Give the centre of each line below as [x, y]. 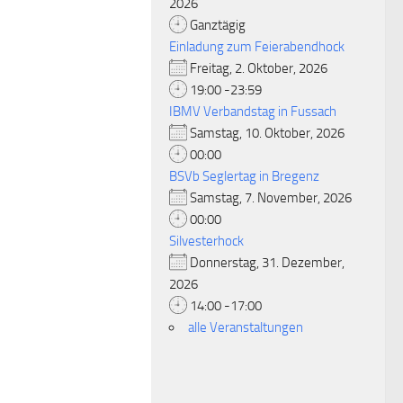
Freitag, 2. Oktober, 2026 [263, 68]
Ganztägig [216, 25]
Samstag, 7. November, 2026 [275, 198]
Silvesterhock [206, 241]
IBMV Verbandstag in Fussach [253, 112]
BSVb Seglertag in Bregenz [244, 176]
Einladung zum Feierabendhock [257, 47]
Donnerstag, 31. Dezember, [266, 263]
